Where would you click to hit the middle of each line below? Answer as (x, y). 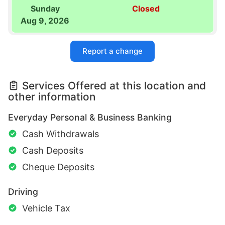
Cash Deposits (53, 151)
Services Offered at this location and (114, 86)
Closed (146, 9)
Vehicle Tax (46, 208)
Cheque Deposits (58, 167)
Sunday (45, 9)
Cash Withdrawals (61, 134)
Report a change (113, 51)
